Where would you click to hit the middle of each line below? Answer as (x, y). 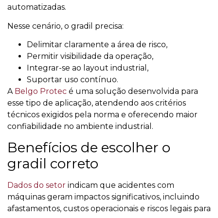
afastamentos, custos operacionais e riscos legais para (109, 208)
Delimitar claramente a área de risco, (97, 45)
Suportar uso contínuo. (73, 80)
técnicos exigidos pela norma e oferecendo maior (102, 115)
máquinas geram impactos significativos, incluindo (103, 197)
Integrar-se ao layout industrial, (88, 68)
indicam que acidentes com (120, 185)
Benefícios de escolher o (89, 147)
